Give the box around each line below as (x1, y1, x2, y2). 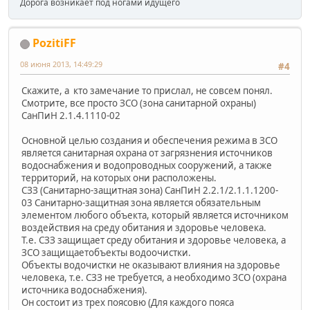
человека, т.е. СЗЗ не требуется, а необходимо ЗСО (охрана (21, 271, 286, 284)
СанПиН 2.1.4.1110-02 (21, 109, 120, 122)
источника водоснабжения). (21, 283, 147, 296)
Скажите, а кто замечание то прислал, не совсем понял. (21, 84, 273, 97)
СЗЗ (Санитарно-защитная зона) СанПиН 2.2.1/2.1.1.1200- (21, 183, 278, 197)
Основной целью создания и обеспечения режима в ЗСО (21, 134, 277, 147)
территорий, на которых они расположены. (21, 171, 217, 184)
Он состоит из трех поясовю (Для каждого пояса (21, 295, 234, 309)
